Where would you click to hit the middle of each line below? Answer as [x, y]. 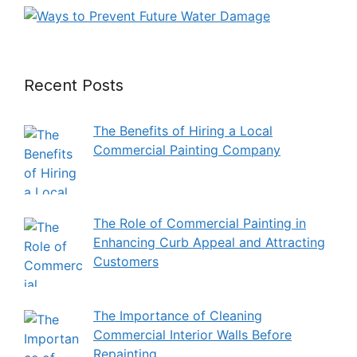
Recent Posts [74, 86]
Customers [126, 261]
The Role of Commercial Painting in [200, 223]
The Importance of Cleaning [178, 315]
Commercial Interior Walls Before [192, 334]
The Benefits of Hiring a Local [183, 131]
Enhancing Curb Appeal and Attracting [209, 242]
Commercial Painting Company [187, 150]
